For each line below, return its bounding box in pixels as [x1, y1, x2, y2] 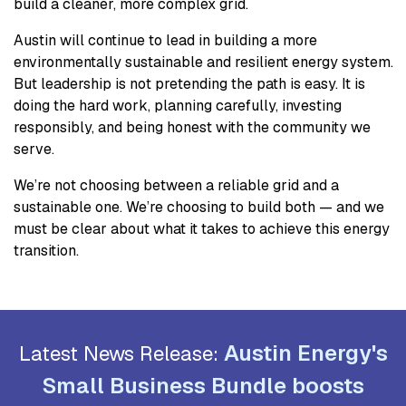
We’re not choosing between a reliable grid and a [14, 176, 339, 196]
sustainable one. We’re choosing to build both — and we [14, 198, 384, 217]
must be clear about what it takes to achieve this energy [14, 219, 390, 239]
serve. [14, 140, 54, 159]
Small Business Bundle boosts [42, 372, 364, 401]
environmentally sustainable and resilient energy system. [14, 53, 393, 72]
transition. [14, 241, 79, 261]
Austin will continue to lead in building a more [14, 31, 317, 51]
